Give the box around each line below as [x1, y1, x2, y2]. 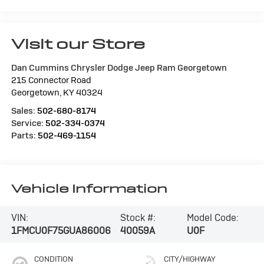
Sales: [11, 104, 37, 116]
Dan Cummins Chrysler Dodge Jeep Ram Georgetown [11, 61, 227, 73]
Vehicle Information [11, 181, 167, 197]
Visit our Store [11, 34, 145, 53]
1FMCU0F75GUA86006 [11, 225, 111, 237]
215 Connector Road [11, 74, 91, 85]
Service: [11, 117, 45, 128]
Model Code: [187, 212, 239, 225]
